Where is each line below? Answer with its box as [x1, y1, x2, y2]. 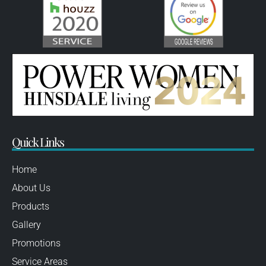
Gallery [12, 219, 41, 231]
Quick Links [12, 134, 64, 150]
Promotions [12, 237, 61, 249]
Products [12, 201, 49, 213]
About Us [12, 182, 50, 194]
